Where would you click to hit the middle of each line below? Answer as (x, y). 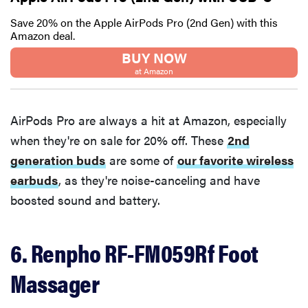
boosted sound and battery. (85, 200)
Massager (55, 283)
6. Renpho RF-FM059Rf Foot (134, 253)
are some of (141, 160)
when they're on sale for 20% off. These (119, 140)
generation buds (58, 160)
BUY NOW (154, 58)
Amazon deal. (43, 36)
